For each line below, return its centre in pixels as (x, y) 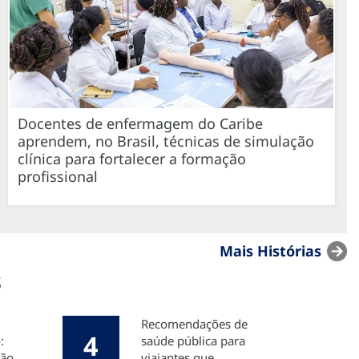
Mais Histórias (270, 250)
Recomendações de (194, 323)
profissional (58, 176)
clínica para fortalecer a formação (132, 158)
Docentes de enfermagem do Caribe (140, 123)
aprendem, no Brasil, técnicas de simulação (166, 141)
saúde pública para (193, 340)
